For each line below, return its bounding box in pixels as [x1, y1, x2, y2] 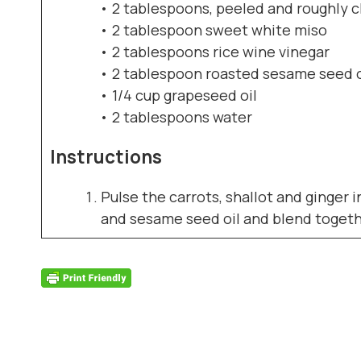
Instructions [50, 144, 162, 170]
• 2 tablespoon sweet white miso [99, 19, 328, 39]
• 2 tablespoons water [99, 106, 253, 127]
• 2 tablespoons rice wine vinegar [99, 41, 330, 61]
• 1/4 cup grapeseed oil [99, 85, 258, 105]
